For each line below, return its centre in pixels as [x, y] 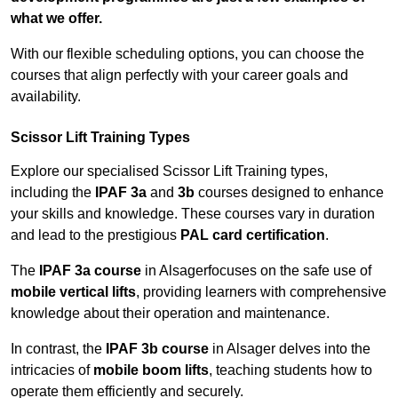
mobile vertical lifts [73, 292]
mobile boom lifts [151, 370]
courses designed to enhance [289, 193]
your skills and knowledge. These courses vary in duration [193, 214]
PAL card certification [253, 235]
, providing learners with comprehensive [261, 292]
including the [53, 193]
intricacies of [52, 370]
